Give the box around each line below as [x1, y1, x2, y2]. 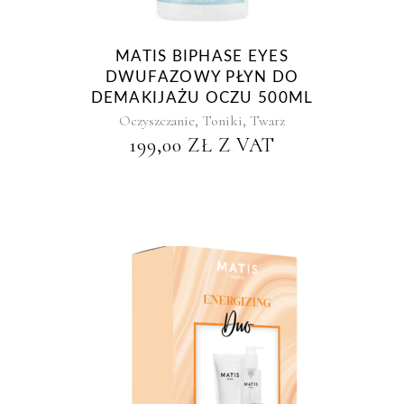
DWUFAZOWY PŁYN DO [105, 69, 299, 85]
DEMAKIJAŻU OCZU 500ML [90, 90, 314, 106]
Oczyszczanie [119, 112, 195, 130]
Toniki [202, 112, 243, 130]
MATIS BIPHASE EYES [115, 49, 289, 64]
